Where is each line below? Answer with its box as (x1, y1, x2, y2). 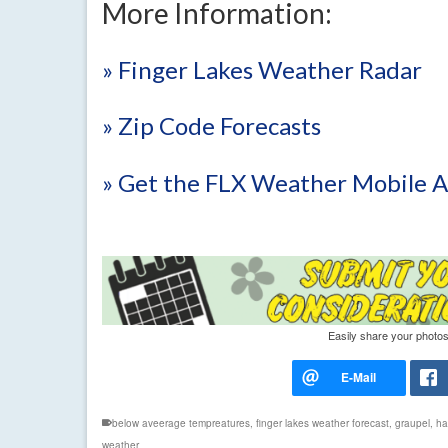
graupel (395, 416, 430, 431)
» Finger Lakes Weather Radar (102, 54, 422, 84)
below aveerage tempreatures (112, 416, 250, 431)
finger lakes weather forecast (256, 416, 389, 431)
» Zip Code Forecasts (102, 111, 321, 141)
